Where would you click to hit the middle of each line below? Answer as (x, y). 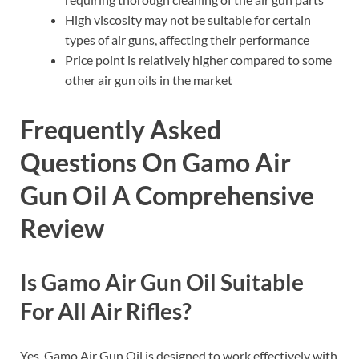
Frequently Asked (121, 130)
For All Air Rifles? (106, 311)
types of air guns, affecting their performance (187, 40)
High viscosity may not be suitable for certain (188, 20)
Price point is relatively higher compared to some (198, 60)
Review (62, 228)
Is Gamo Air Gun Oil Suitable (162, 282)
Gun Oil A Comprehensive (167, 196)
